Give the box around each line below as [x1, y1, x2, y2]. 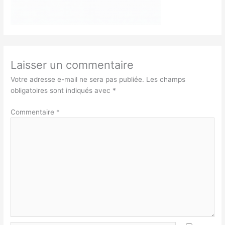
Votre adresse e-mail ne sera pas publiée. [11, 75, 145, 84]
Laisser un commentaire [11, 58, 134, 72]
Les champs [146, 75, 186, 84]
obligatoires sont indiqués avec [11, 86, 113, 95]
